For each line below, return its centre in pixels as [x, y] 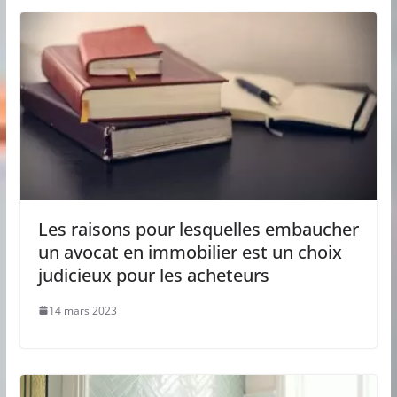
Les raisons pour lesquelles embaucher [198, 229]
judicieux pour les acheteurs [153, 275]
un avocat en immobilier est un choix [190, 252]
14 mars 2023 [82, 310]
